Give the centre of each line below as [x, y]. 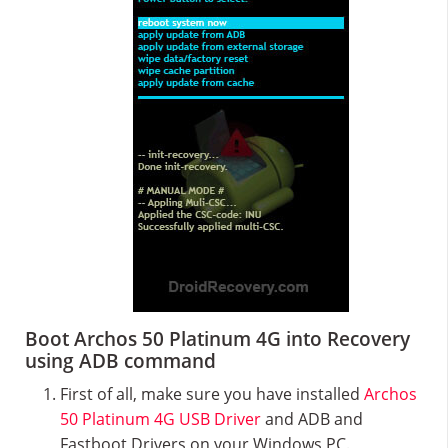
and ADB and [312, 419]
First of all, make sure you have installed [212, 394]
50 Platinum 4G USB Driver [160, 419]
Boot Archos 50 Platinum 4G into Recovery [217, 339]
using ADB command [120, 361]
